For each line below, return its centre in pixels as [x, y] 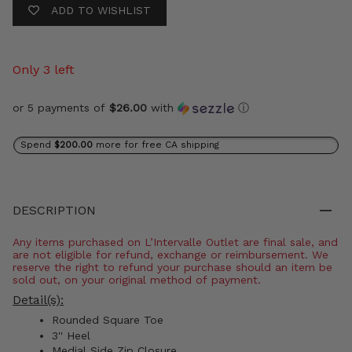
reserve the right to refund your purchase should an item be [124, 268]
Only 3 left [43, 70]
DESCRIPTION [54, 211]
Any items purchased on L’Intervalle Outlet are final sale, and [175, 242]
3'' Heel [71, 335]
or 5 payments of [61, 108]
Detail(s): [38, 300]
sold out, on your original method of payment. [137, 280]
